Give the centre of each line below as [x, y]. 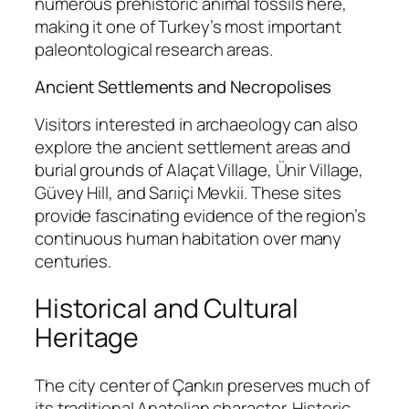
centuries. [73, 261]
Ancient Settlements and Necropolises [184, 87]
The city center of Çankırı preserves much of [202, 386]
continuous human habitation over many [189, 238]
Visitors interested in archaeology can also [196, 124]
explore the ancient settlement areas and [193, 147]
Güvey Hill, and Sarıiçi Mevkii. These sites [188, 192]
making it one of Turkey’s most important [188, 26]
